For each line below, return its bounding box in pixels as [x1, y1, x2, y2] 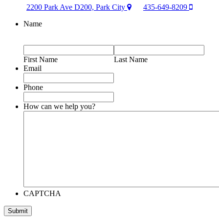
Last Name [114, 55, 148, 64]
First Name [23, 55, 58, 64]
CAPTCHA [23, 189, 61, 197]
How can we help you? [23, 102, 95, 110]
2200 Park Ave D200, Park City [26, 2, 127, 11]
